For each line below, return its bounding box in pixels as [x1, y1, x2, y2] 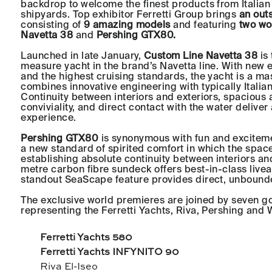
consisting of [21, 19, 84, 30]
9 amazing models [84, 19, 171, 30]
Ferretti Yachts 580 [40, 233, 133, 243]
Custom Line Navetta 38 [143, 50, 258, 61]
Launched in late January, [21, 50, 144, 61]
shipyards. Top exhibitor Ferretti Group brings [21, 8, 239, 20]
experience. [21, 112, 76, 123]
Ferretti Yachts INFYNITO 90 [40, 248, 180, 258]
